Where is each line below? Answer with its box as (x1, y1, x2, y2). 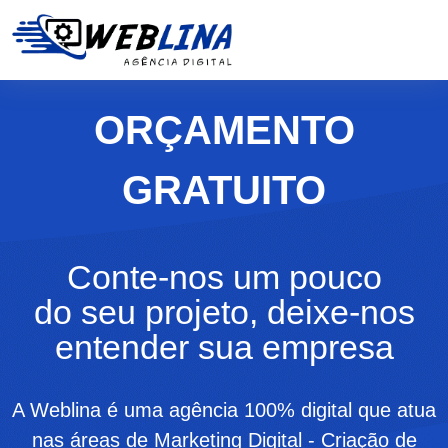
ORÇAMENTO (93, 108, 355, 152)
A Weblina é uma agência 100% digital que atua (12, 399, 436, 421)
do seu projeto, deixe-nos (33, 293, 415, 331)
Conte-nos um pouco (66, 258, 382, 296)
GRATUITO (122, 168, 326, 212)
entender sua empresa (54, 328, 394, 366)
